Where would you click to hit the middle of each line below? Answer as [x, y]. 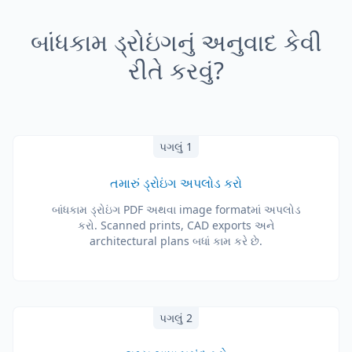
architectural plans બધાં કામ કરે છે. [176, 241]
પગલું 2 [176, 318]
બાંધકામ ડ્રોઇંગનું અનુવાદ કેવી [176, 42]
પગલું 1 [176, 147]
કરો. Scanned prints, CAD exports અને [176, 225]
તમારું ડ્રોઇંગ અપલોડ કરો [176, 183]
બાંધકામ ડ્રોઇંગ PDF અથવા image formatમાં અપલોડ [176, 209]
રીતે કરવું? [176, 70]
